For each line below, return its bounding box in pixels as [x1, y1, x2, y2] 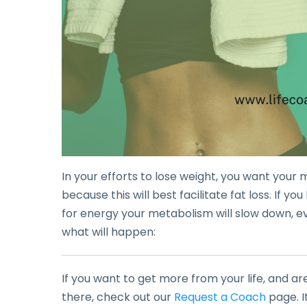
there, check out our [62, 289, 174, 306]
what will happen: [62, 224, 156, 241]
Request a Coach [174, 289, 266, 306]
